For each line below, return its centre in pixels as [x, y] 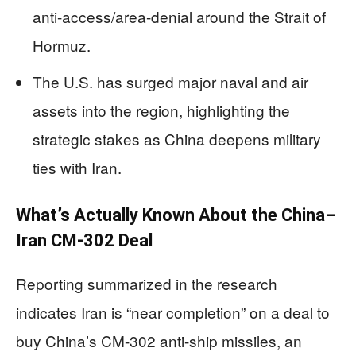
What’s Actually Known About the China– [176, 215]
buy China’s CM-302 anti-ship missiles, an [159, 340]
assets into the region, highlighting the [161, 110]
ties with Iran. [77, 167]
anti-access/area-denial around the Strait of [179, 16]
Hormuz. [62, 44]
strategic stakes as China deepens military [177, 138]
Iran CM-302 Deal [84, 240]
